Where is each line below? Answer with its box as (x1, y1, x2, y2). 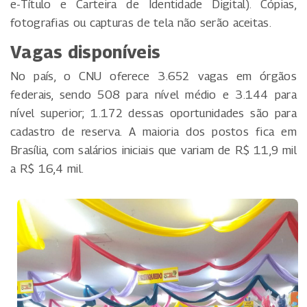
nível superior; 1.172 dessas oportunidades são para (10, 106, 297, 120)
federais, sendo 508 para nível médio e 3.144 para (10, 87, 297, 101)
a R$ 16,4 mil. (10, 161, 84, 175)
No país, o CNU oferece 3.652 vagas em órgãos (10, 69, 297, 83)
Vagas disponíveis (10, 41, 161, 62)
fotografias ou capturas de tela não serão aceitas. (10, 15, 271, 29)
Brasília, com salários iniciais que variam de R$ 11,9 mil (10, 143, 297, 157)
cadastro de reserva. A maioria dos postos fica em (10, 124, 297, 138)
